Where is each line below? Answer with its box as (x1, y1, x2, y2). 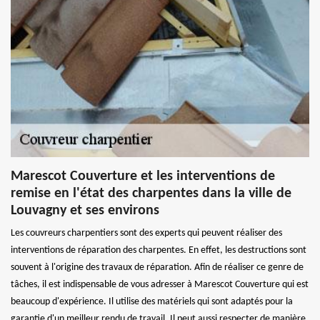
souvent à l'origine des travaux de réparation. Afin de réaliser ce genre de (11, 261, 304, 273)
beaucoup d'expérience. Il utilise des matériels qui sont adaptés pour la (11, 296, 293, 307)
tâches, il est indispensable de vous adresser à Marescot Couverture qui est (11, 279, 309, 290)
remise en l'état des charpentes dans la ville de (11, 186, 291, 201)
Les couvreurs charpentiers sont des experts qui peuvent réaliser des (11, 227, 282, 239)
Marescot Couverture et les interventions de (11, 169, 275, 184)
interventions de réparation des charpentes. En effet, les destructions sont (11, 244, 306, 256)
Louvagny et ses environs (11, 203, 159, 218)
